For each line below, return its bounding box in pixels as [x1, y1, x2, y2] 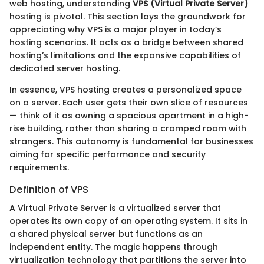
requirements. [9, 161, 69, 173]
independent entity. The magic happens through [9, 240, 218, 253]
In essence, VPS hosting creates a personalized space [9, 83, 242, 95]
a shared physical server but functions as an [9, 227, 203, 240]
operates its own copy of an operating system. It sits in [9, 214, 247, 227]
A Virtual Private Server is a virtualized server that [9, 202, 221, 214]
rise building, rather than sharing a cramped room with [9, 122, 246, 134]
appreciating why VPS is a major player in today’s [9, 23, 222, 35]
